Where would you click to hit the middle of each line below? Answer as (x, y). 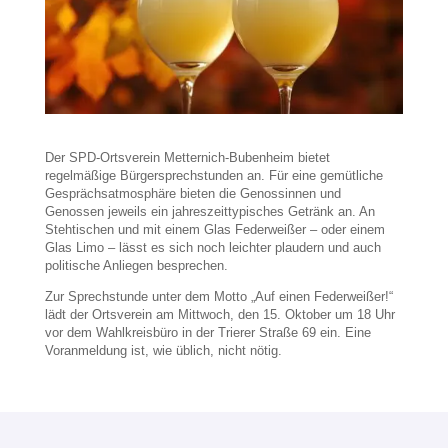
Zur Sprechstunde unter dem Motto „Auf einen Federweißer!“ (218, 296)
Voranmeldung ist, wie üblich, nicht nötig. (163, 350)
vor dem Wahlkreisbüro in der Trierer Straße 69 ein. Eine (207, 332)
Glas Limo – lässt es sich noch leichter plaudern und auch (212, 247)
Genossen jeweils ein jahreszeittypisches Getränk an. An (209, 211)
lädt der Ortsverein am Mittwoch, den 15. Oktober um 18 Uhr (219, 314)
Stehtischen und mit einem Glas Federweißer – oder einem (214, 229)
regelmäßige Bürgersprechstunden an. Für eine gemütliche (213, 175)
